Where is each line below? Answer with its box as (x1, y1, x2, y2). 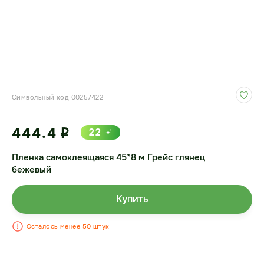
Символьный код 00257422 (12, 93, 104, 101)
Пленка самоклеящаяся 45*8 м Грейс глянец (12, 151, 205, 163)
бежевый (12, 164, 51, 176)
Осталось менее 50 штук (27, 222, 110, 230)
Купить (115, 193, 148, 205)
